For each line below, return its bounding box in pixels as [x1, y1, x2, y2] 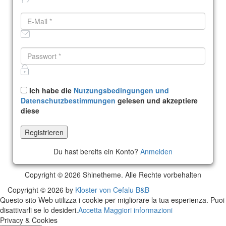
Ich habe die [27, 85, 74, 96]
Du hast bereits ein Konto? [53, 146, 140, 157]
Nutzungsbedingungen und [74, 85, 169, 96]
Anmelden [140, 146, 173, 157]
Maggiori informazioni [104, 205, 173, 215]
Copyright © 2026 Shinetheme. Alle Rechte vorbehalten [25, 169, 201, 180]
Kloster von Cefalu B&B [75, 185, 149, 195]
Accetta [78, 205, 102, 215]
